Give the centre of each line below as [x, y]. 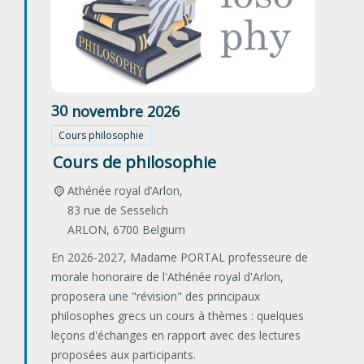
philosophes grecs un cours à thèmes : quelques [178, 316]
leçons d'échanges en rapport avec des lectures [176, 336]
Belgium [163, 230]
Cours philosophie [101, 136]
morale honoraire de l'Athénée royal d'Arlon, [167, 277]
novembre [107, 111]
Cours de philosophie [134, 162]
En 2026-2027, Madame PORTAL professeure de [180, 258]
